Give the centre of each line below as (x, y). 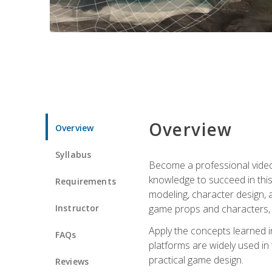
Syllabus (73, 154)
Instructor (77, 208)
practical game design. (196, 260)
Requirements (86, 181)
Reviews (72, 261)
